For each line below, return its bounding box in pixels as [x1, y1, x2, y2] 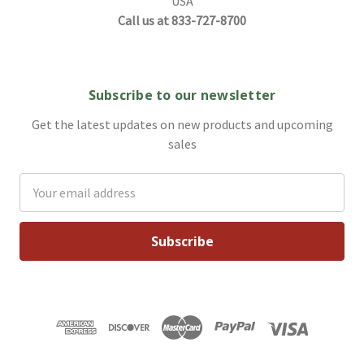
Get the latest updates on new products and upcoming [31, 115, 333, 132]
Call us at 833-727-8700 [118, 11, 246, 28]
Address [19, 193, 63, 210]
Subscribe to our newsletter [88, 85, 276, 104]
